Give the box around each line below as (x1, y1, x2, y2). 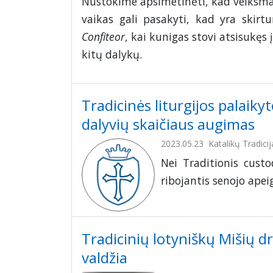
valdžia (82, 247, 127, 268)
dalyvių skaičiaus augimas (82, 114, 255, 135)
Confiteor (82, 29, 125, 44)
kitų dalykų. (82, 47, 142, 62)
